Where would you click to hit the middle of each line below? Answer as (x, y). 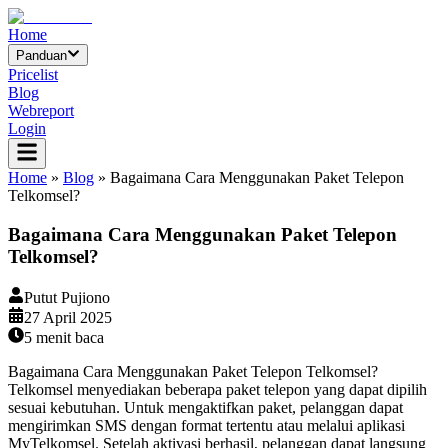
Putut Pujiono (67, 297)
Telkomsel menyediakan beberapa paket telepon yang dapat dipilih (217, 389)
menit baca (68, 337)
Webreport (41, 111)
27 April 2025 (68, 317)
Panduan (41, 56)
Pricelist (33, 75)
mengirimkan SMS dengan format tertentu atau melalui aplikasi (206, 425)
